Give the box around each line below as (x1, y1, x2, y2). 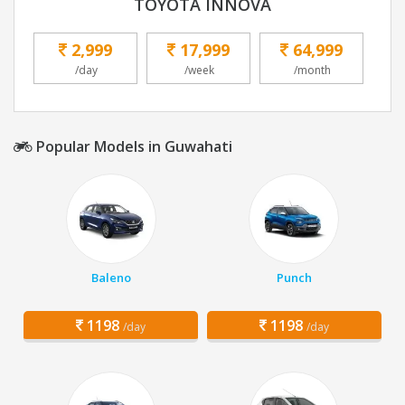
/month (294, 62, 331, 79)
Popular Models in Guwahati (33, 137, 232, 157)
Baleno (90, 269, 131, 287)
